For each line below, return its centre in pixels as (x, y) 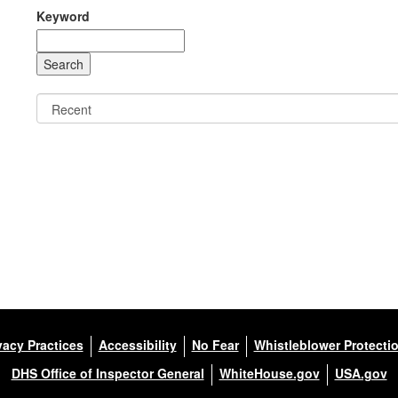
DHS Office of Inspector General (107, 373)
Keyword (63, 16)
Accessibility (137, 344)
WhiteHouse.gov (269, 373)
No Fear (215, 344)
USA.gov (361, 373)
